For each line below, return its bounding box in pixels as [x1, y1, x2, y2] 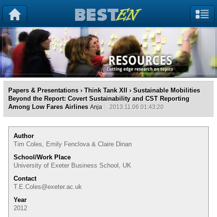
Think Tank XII [84, 86, 127, 94]
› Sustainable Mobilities [127, 86, 200, 94]
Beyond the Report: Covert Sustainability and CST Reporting [8, 94, 189, 102]
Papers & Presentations [8, 86, 78, 94]
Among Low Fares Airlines [8, 103, 88, 110]
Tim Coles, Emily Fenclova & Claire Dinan [14, 140, 132, 148]
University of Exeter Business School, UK [14, 161, 131, 169]
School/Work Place [14, 153, 71, 161]
